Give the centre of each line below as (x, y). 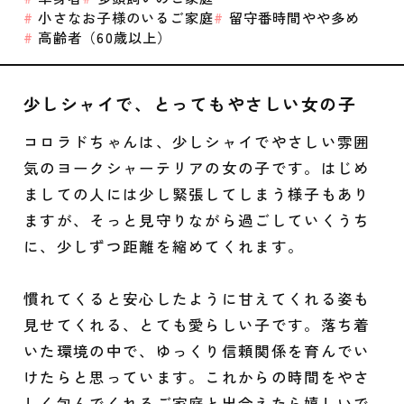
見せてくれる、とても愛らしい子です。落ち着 (197, 324)
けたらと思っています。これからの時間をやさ (197, 376)
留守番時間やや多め (292, 18)
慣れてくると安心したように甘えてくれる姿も (197, 298)
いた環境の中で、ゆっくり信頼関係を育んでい (197, 350)
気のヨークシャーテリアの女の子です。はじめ (197, 167)
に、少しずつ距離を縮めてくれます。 (164, 246)
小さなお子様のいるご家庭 (124, 18)
